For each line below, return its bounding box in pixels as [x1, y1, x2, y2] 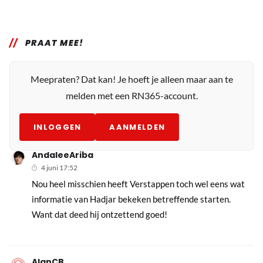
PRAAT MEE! [25, 36, 84, 49]
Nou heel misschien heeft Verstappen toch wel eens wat [32, 178, 245, 189]
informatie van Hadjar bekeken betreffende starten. [32, 193, 231, 204]
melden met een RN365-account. [65, 89, 198, 101]
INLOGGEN [33, 121, 82, 133]
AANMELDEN [109, 121, 166, 133]
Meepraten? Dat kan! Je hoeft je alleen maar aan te [30, 73, 233, 85]
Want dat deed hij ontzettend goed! [32, 208, 168, 220]
